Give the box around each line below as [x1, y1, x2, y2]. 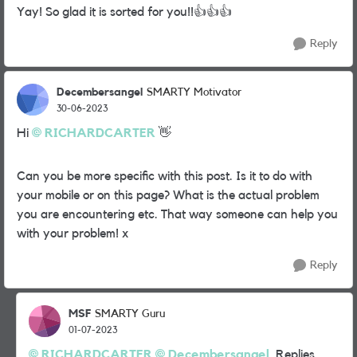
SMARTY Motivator [147, 87, 241, 98]
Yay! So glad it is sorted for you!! [17, 6, 194, 18]
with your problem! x [17, 227, 128, 240]
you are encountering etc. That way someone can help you [17, 208, 338, 221]
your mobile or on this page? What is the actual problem [17, 189, 320, 202]
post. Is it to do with [203, 170, 312, 182]
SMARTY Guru [95, 308, 165, 320]
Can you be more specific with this [17, 170, 203, 182]
